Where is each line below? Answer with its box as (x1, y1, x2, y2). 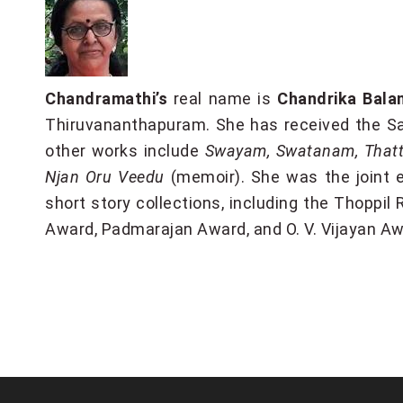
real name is (167, 89, 278, 108)
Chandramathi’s (45, 89, 167, 108)
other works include (45, 141, 205, 160)
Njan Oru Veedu (45, 167, 165, 186)
